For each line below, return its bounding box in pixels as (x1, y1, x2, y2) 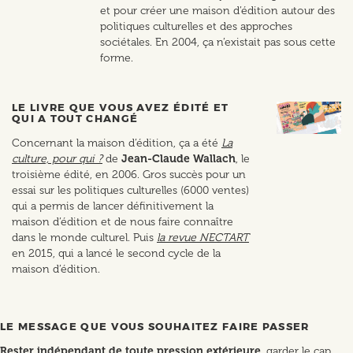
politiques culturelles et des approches (100, 20, 292, 33)
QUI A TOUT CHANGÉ (12, 112, 142, 124)
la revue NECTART (157, 231, 249, 244)
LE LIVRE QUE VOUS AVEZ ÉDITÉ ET (12, 101, 229, 113)
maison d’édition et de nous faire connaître (12, 215, 233, 229)
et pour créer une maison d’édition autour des (100, 4, 335, 17)
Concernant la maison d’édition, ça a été (12, 136, 218, 150)
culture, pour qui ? (12, 152, 102, 165)
